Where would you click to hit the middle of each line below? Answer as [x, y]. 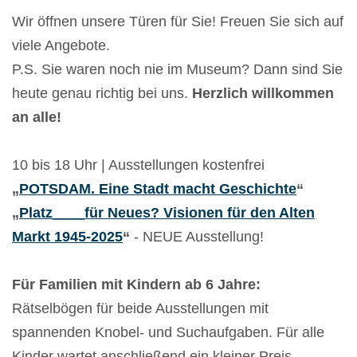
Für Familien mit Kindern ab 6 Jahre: [138, 285]
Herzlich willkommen [263, 94]
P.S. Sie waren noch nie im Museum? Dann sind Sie [177, 70]
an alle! [37, 118]
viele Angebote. [63, 46]
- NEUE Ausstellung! [197, 237]
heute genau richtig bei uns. [102, 94]
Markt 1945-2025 [67, 237]
